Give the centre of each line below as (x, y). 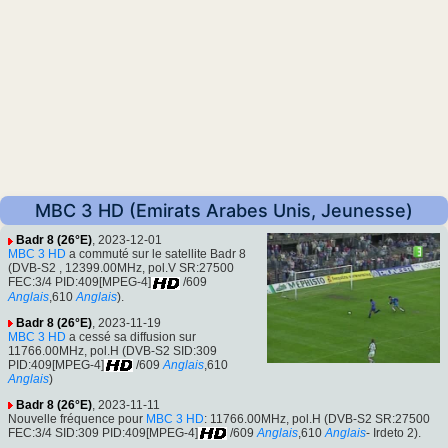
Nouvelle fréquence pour (77, 418)
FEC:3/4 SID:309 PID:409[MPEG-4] (103, 432)
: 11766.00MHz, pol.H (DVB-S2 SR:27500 (317, 418)
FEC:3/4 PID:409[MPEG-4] (79, 282)
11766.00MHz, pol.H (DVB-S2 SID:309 (112, 350)
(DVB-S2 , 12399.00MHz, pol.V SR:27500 (121, 268)
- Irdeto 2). (393, 432)
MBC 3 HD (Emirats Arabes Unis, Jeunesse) (224, 211)
